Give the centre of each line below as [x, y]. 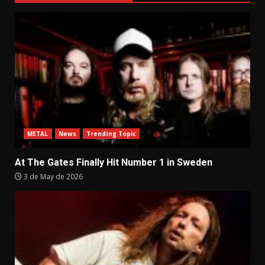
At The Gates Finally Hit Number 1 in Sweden [114, 162]
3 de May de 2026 [52, 176]
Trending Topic [111, 133]
